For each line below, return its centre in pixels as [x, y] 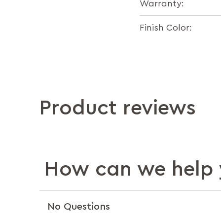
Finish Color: [166, 28]
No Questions [79, 207]
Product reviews [118, 108]
